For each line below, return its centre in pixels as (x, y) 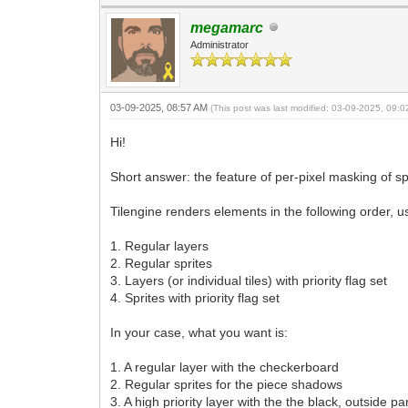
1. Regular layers (160, 245)
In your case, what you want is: (199, 332)
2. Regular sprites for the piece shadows (227, 384)
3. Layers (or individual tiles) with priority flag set (249, 280)
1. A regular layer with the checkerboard (225, 367)
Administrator (220, 44)
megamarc (227, 27)
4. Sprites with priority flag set (195, 297)
